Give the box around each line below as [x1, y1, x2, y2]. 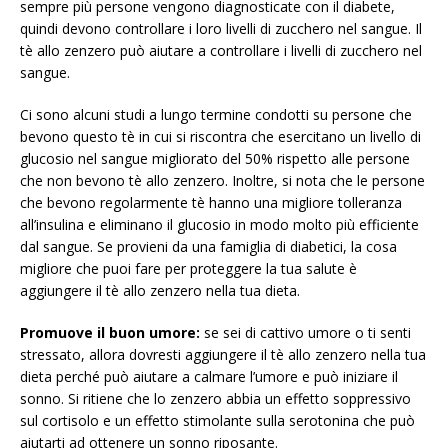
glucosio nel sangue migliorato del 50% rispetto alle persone [20, 149, 410, 168]
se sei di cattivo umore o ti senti [200, 323, 411, 342]
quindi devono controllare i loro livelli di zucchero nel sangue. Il [20, 19, 422, 38]
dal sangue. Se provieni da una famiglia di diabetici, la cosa [20, 237, 397, 256]
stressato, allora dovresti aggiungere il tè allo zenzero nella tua [20, 345, 426, 364]
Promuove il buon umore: [20, 323, 200, 342]
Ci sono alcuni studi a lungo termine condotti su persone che [20, 105, 412, 124]
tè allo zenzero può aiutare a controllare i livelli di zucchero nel [20, 41, 422, 60]
